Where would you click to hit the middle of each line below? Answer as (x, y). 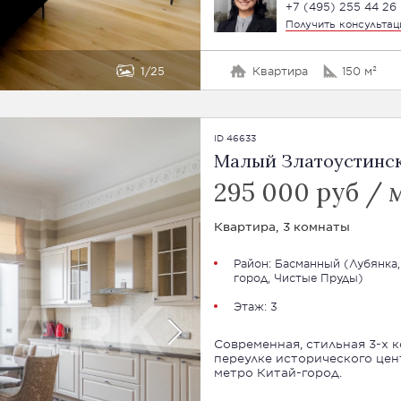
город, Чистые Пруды (295, 277)
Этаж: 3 (255, 306)
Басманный (307, 263)
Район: (254, 263)
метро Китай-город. (277, 372)
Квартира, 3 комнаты (282, 226)
